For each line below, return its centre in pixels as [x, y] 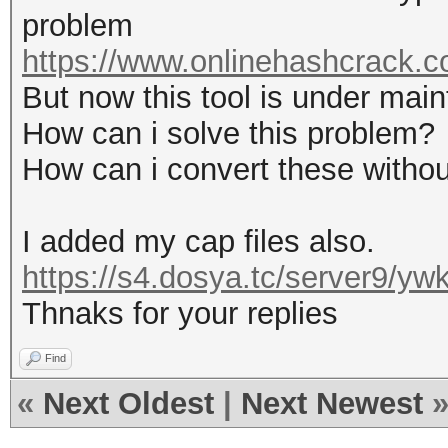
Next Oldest [128, 403]
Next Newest [332, 403]
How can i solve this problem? [228, 133]
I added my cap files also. [198, 241]
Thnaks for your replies [180, 313]
